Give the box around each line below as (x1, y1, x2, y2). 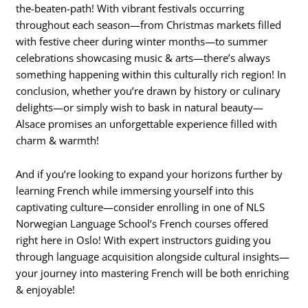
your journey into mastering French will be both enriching (16, 266, 289, 280)
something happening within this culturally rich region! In (16, 67, 287, 81)
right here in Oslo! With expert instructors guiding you (16, 233, 272, 247)
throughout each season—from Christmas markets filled (16, 17, 282, 32)
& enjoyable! (16, 283, 76, 297)
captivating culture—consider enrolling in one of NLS (16, 200, 265, 214)
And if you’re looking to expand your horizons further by (16, 167, 283, 181)
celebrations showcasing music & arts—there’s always (16, 50, 271, 65)
